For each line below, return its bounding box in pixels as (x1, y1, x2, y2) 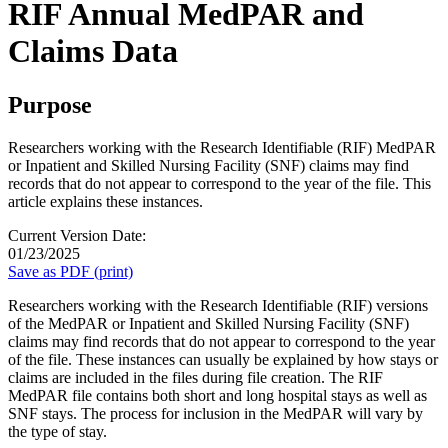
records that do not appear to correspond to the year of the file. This (8, 174, 431, 192)
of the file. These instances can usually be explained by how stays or (8, 350, 438, 368)
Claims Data (8, 33, 178, 70)
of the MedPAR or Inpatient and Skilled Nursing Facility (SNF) (8, 314, 409, 332)
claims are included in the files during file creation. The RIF (8, 368, 383, 386)
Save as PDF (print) (8, 262, 133, 280)
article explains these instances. (8, 192, 207, 210)
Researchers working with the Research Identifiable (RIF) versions (8, 296, 428, 314)
